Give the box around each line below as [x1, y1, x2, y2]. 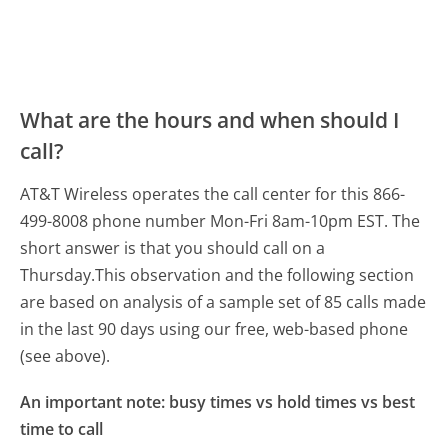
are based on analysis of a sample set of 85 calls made [20, 291, 427, 314]
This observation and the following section [95, 264, 415, 287]
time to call [20, 418, 104, 441]
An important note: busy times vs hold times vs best [20, 391, 416, 414]
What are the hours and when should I [20, 106, 400, 135]
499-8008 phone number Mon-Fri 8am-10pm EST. [20, 210, 393, 233]
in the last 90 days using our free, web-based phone [20, 318, 409, 341]
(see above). [20, 345, 111, 368]
